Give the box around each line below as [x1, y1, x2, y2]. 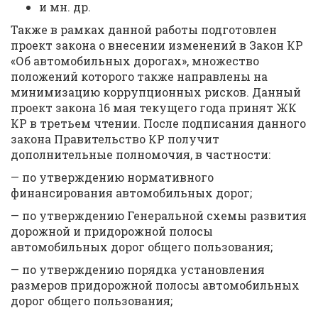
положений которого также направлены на [11, 69, 268, 84]
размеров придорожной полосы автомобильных [11, 278, 300, 292]
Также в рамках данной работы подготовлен [11, 22, 277, 37]
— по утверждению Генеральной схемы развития [11, 208, 307, 223]
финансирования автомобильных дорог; [11, 185, 252, 200]
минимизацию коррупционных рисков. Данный [11, 84, 301, 99]
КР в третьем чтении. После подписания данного [11, 116, 306, 131]
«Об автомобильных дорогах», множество [11, 53, 259, 68]
